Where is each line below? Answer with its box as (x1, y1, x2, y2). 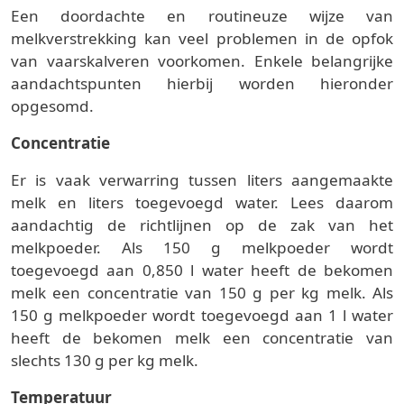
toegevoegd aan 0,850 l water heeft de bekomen (11, 260, 393, 281)
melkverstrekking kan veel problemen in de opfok (11, 28, 393, 50)
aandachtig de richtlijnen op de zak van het (11, 215, 393, 236)
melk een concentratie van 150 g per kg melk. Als (11, 282, 393, 304)
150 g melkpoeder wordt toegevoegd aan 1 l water (11, 305, 393, 326)
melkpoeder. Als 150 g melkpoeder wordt (11, 237, 393, 259)
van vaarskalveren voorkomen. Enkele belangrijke (11, 50, 393, 72)
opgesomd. (11, 96, 94, 117)
